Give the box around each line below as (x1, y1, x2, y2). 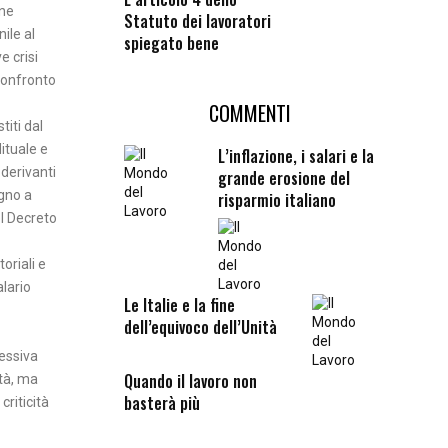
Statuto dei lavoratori (123, 8, 271, 33)
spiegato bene (123, 30, 219, 55)
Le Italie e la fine (123, 292, 235, 317)
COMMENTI (208, 97, 291, 128)
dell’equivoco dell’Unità (123, 314, 277, 339)
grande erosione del (217, 165, 350, 190)
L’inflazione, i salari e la (217, 143, 374, 168)
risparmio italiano (217, 187, 336, 212)
